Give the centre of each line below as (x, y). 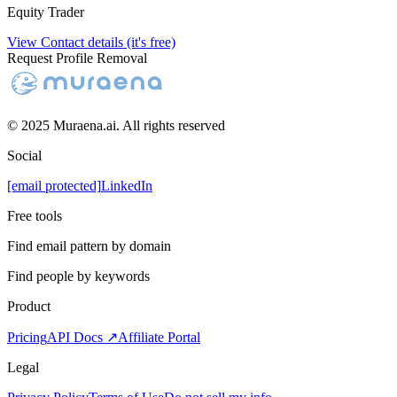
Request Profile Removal (77, 58)
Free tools (35, 216)
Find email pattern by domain (89, 246)
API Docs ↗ (82, 337)
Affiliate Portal (159, 337)
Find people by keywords (78, 276)
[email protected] (54, 186)
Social (24, 156)
